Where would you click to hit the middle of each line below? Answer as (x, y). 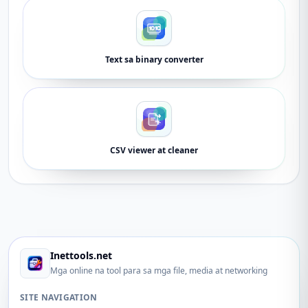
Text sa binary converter (154, 59)
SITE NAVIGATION (59, 297)
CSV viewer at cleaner (154, 150)
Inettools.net (81, 255)
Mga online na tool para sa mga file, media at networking (159, 271)
